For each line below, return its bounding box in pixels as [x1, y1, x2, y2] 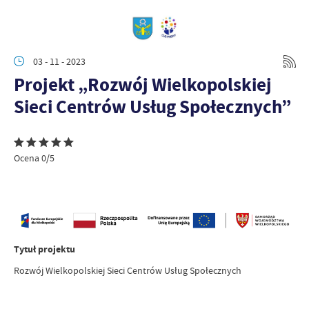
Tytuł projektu [14, 242, 75, 256]
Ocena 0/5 [14, 152, 54, 164]
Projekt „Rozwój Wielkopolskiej [14, 72, 272, 97]
